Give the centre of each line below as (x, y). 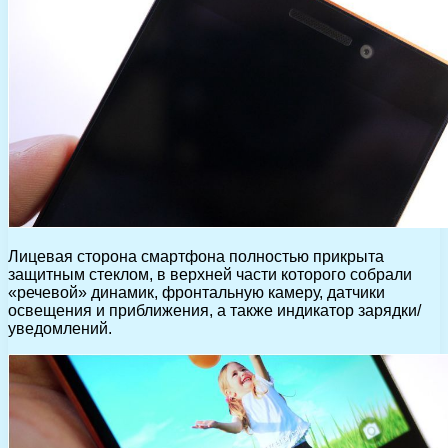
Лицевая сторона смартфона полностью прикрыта (196, 256)
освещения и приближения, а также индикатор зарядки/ (214, 310)
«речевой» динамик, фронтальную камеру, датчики (196, 292)
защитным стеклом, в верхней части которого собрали (210, 274)
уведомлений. (60, 328)
